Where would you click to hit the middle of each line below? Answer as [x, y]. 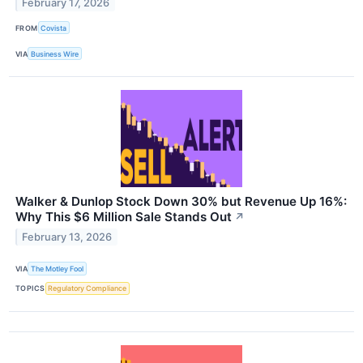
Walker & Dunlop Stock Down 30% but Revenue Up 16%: [181, 202]
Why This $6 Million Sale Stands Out [124, 217]
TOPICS [30, 288]
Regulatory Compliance [88, 288]
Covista [54, 28]
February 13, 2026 [67, 237]
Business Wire [55, 53]
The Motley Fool [58, 269]
